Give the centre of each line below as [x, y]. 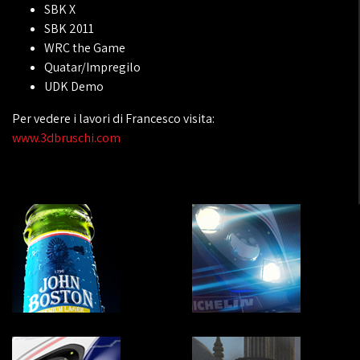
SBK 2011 [69, 29]
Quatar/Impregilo [92, 67]
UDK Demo [74, 86]
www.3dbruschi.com [66, 138]
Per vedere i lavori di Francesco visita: [113, 119]
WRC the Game [85, 48]
